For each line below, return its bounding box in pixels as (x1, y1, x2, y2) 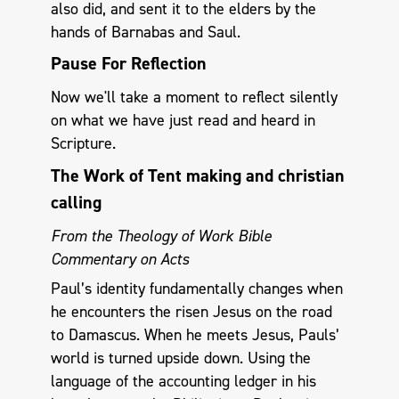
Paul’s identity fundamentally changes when (50, 278, 343, 300)
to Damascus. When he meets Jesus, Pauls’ (50, 324, 339, 346)
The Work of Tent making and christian (50, 163, 345, 187)
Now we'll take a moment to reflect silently (50, 86, 338, 109)
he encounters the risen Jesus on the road (50, 301, 332, 323)
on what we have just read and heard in (50, 110, 315, 132)
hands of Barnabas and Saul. (50, 20, 240, 43)
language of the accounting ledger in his (50, 370, 316, 393)
